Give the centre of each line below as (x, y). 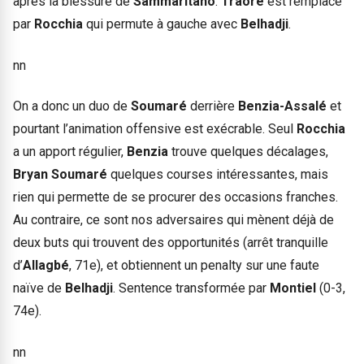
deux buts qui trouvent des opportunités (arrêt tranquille (171, 243)
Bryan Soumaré (62, 175)
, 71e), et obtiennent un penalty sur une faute (194, 266)
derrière (214, 106)
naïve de (39, 288)
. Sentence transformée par (191, 288)
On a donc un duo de (72, 106)
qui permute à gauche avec (163, 24)
